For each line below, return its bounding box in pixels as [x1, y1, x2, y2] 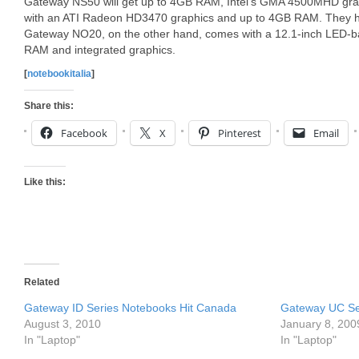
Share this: [24, 100, 74, 111]
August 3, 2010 [24, 317, 101, 330]
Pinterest [218, 126, 261, 140]
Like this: [24, 176, 66, 188]
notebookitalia [27, 68, 91, 79]
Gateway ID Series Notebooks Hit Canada [24, 301, 236, 314]
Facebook [61, 126, 107, 140]
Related [24, 276, 59, 288]
